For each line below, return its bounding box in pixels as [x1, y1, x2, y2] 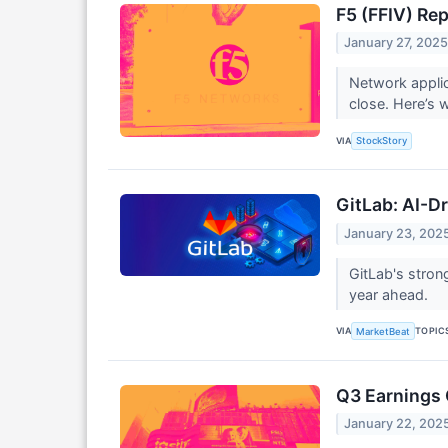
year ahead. [348, 285, 432, 303]
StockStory [356, 135, 408, 147]
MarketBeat [356, 325, 411, 337]
